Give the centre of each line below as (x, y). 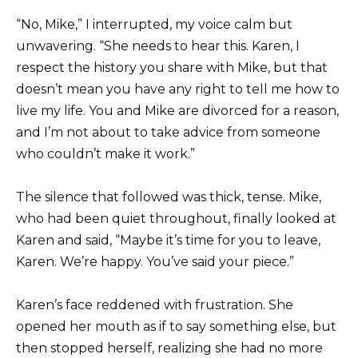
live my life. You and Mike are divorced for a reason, (177, 111)
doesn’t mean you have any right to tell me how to (178, 89)
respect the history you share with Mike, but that (172, 68)
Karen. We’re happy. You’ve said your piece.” (155, 262)
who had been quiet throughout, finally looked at (176, 219)
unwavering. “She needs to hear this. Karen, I (158, 46)
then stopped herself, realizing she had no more (169, 348)
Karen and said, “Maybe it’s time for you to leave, (168, 241)
